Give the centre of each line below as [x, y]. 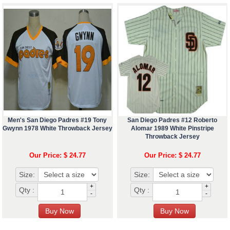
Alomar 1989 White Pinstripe [172, 128]
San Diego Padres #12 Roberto [172, 120]
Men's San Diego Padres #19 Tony [57, 120]
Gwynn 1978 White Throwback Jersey [57, 128]
